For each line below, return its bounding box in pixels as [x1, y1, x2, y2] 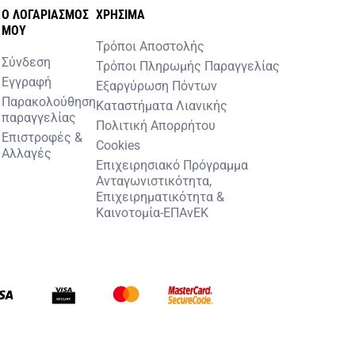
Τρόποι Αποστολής [95, 37, 204, 55]
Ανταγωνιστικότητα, [95, 172, 212, 189]
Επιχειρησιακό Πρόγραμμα [95, 156, 248, 174]
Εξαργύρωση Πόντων [95, 77, 217, 94]
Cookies [95, 136, 140, 154]
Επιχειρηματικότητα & [95, 188, 224, 205]
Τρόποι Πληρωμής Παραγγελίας [95, 57, 280, 74]
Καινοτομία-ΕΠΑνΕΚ [95, 204, 208, 221]
